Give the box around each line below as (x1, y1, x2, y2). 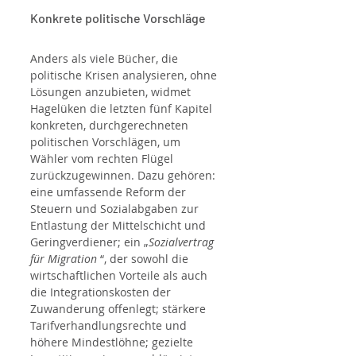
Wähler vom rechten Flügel (30, 151, 176, 167)
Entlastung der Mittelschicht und (30, 218, 209, 234)
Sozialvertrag (149, 234, 217, 250)
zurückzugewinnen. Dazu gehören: (30, 168, 219, 184)
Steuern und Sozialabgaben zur (30, 201, 202, 217)
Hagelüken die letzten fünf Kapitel (30, 101, 215, 117)
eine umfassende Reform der (30, 184, 189, 200)
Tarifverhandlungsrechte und (30, 318, 190, 334)
